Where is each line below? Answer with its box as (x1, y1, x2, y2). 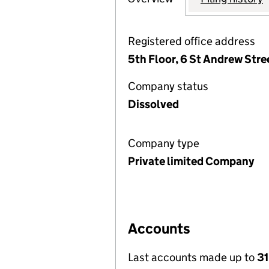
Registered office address (128, 34, 255, 48)
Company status (128, 79, 208, 93)
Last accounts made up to (128, 250, 257, 264)
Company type (128, 136, 199, 150)
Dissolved (128, 97, 179, 111)
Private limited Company (128, 154, 254, 168)
